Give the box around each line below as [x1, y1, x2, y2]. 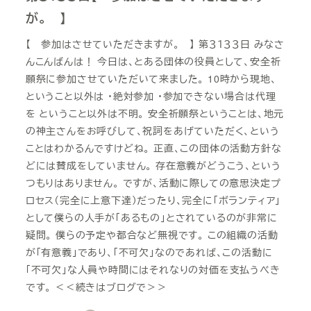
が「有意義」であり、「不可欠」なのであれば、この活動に [25, 245, 273, 260]
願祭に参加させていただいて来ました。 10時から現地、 [25, 72, 277, 86]
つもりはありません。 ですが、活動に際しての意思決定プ [25, 176, 281, 190]
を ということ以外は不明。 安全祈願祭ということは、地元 [25, 106, 285, 121]
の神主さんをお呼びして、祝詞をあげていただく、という [25, 124, 280, 138]
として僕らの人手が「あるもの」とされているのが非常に [25, 210, 278, 225]
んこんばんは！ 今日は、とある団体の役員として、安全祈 [25, 54, 281, 69]
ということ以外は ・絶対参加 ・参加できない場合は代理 [25, 89, 276, 103]
